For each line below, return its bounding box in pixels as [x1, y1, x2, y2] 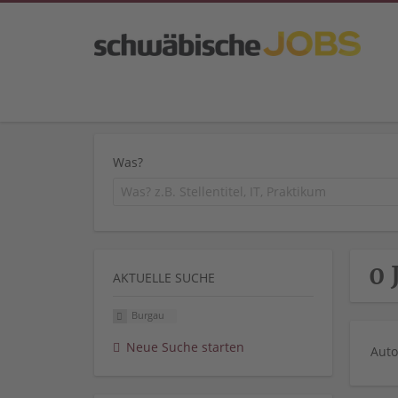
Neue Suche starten [126, 338, 244, 356]
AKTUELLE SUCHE [113, 268, 215, 286]
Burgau [131, 308, 164, 322]
